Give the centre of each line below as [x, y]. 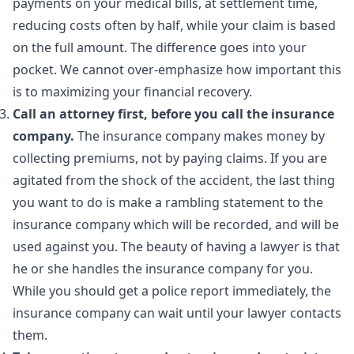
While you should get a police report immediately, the [172, 291]
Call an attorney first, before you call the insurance [173, 114]
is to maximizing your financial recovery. [132, 92]
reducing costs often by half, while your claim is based [174, 25]
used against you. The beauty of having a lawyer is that [176, 247]
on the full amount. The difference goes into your [160, 47]
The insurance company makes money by [200, 136]
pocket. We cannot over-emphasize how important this [177, 70]
